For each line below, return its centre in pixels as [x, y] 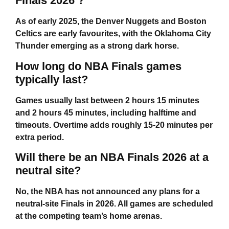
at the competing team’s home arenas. [89, 216]
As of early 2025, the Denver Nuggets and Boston [111, 21]
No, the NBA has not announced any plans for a [108, 191]
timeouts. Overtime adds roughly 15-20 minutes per [114, 125]
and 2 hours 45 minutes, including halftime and [106, 112]
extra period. [40, 137]
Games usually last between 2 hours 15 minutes [107, 100]
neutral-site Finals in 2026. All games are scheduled [114, 203]
